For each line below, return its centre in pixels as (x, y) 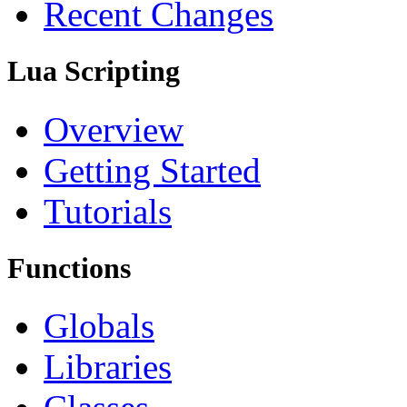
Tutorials (108, 211)
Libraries (108, 366)
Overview (114, 129)
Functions (69, 268)
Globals (99, 325)
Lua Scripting (94, 71)
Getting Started (152, 170)
